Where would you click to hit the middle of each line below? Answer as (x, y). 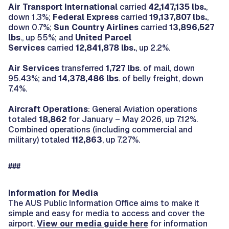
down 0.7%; (31, 27)
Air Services (34, 68)
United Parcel (103, 37)
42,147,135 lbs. (177, 7)
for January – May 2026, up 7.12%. (132, 119)
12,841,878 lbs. (106, 48)
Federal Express (86, 17)
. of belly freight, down (161, 78)
